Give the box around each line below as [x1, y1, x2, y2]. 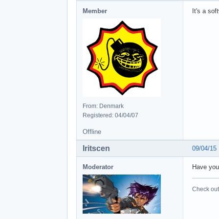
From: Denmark [83, 102, 124, 109]
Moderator [83, 163, 113, 171]
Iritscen [83, 144, 110, 153]
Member [83, 7, 107, 15]
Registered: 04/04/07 [83, 111, 138, 119]
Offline [83, 128, 101, 135]
